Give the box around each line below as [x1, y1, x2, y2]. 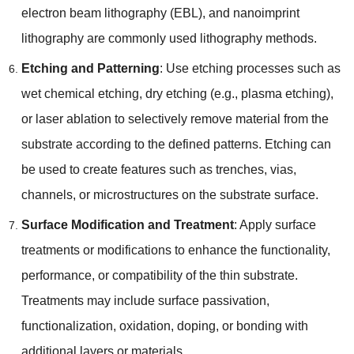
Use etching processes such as [165, 61, 341, 75]
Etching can [264, 137, 331, 151]
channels [21, 187, 73, 201]
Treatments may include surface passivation [21, 293, 266, 307]
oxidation [119, 318, 171, 333]
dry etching [145, 86, 207, 100]
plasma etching [240, 86, 326, 100]
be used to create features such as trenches [21, 162, 264, 176]
